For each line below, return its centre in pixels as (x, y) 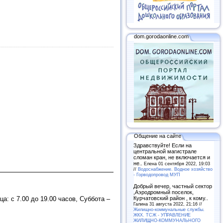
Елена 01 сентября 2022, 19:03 (177, 163)
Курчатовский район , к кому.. (171, 198)
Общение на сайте (158, 136)
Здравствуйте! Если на (163, 145)
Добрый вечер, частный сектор (173, 186)
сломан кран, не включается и (172, 157)
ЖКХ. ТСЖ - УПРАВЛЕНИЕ (162, 215)
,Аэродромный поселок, (164, 192)
